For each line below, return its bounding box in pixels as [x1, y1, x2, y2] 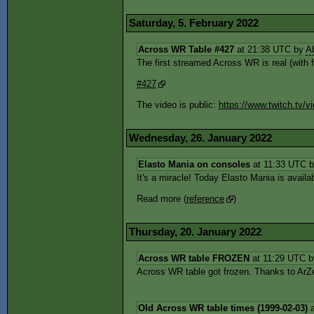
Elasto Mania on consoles [138, 159, 250, 170]
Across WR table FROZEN [138, 253, 250, 264]
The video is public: [137, 100, 219, 110]
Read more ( [137, 193, 186, 204]
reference [186, 193, 224, 204]
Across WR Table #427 [138, 44, 234, 55]
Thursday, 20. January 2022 [129, 226, 261, 238]
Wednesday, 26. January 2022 [129, 132, 272, 144]
